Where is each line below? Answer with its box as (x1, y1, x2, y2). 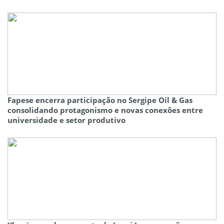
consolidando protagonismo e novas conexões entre (7, 105, 203, 115)
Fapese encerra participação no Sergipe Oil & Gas (7, 95, 192, 105)
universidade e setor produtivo (7, 115, 125, 125)
